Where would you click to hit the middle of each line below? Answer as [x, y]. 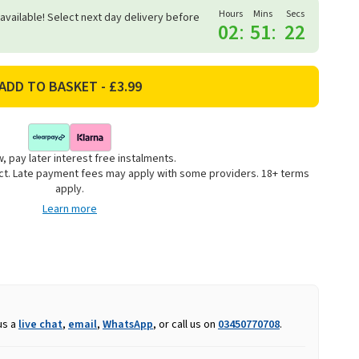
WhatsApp [128, 325]
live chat [40, 325]
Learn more [70, 210]
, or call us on [186, 325]
